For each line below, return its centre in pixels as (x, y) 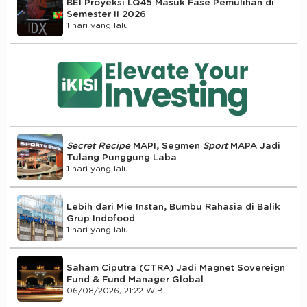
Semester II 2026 (106, 14)
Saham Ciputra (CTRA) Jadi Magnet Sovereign (176, 268)
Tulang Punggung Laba (122, 157)
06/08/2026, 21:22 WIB (115, 290)
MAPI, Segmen (167, 146)
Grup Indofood (101, 218)
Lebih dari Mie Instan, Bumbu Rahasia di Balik (173, 207)
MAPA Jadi (255, 146)
